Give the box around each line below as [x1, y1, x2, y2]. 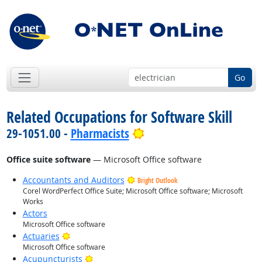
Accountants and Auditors [22, 174, 125, 186]
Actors [22, 208, 47, 219]
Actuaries [22, 230, 60, 242]
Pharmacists [70, 125, 129, 142]
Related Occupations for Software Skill [6, 106, 232, 128]
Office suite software [6, 154, 91, 166]
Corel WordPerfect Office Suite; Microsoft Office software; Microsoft [22, 186, 243, 196]
